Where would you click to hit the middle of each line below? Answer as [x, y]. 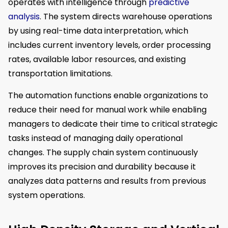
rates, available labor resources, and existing [97, 60]
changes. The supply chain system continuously [103, 152]
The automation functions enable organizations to [108, 95]
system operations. [47, 195]
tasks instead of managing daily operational [95, 138]
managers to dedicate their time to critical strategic [113, 124]
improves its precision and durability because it [102, 166]
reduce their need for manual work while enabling [107, 109]
